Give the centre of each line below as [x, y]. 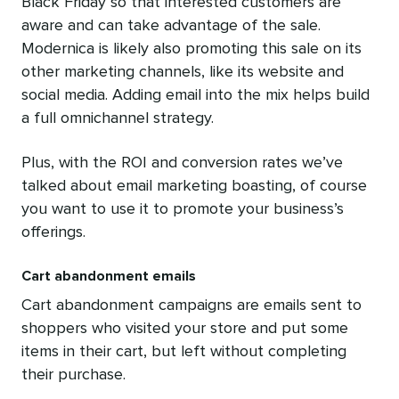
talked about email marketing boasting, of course [194, 186]
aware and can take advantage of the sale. [171, 25]
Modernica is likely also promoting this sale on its [191, 49]
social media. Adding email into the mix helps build [195, 95]
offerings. [53, 232]
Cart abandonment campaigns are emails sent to [191, 305]
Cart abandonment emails [109, 276]
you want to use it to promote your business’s [183, 209]
